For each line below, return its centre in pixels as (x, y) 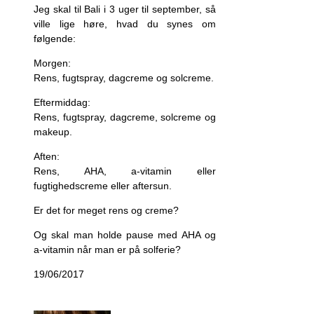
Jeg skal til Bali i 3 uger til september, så (125, 9)
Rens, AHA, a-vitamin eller (125, 171)
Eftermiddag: (62, 103)
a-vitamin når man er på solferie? (107, 250)
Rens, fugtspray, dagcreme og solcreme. (124, 78)
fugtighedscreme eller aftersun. (103, 186)
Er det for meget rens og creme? (106, 211)
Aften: (47, 157)
